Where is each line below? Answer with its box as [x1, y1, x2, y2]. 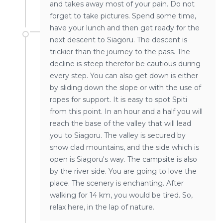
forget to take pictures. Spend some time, [50, 11, 196, 21]
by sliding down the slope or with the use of [50, 83, 201, 93]
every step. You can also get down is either [50, 71, 198, 81]
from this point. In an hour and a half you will [50, 107, 203, 116]
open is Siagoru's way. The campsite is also [50, 155, 197, 164]
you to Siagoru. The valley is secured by [50, 131, 186, 140]
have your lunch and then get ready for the [50, 23, 200, 33]
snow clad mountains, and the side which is [50, 143, 199, 152]
